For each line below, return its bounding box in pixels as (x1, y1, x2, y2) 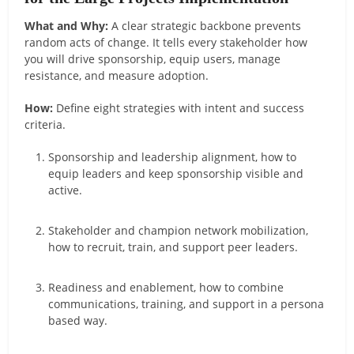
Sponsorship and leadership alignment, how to (48, 149, 297, 164)
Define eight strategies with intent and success (53, 100, 305, 115)
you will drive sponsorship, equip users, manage (24, 51, 281, 66)
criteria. (24, 116, 66, 132)
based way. (48, 312, 108, 328)
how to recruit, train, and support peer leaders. (48, 239, 299, 254)
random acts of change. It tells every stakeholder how (24, 34, 308, 50)
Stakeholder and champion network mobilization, (48, 222, 309, 238)
